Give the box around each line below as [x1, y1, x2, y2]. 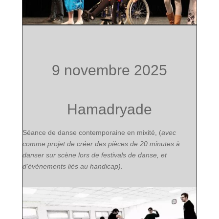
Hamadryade [66, 101, 152, 117]
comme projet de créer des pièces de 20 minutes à [22, 140, 180, 148]
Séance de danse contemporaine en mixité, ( [22, 129, 161, 136]
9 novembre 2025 [51, 62, 167, 78]
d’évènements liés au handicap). [22, 162, 123, 170]
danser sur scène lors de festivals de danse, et [22, 151, 167, 159]
